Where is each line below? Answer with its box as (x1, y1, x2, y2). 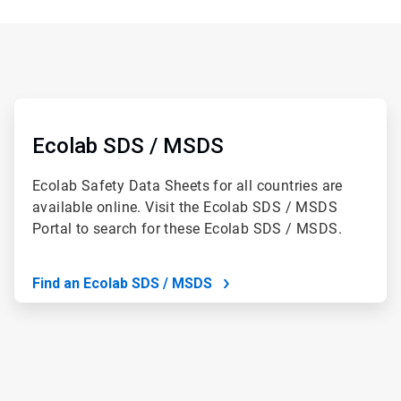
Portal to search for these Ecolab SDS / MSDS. (31, 220, 342, 237)
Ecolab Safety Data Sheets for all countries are (31, 177, 343, 194)
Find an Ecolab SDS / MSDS (31, 275, 212, 293)
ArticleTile (13, 98, 67, 113)
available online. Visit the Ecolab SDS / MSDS (31, 199, 337, 216)
